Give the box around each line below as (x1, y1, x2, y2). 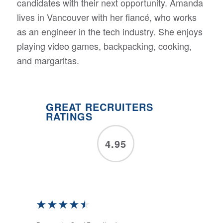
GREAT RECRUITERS (45, 100, 153, 114)
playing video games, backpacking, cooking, (16, 39, 192, 52)
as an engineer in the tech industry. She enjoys (16, 24, 203, 38)
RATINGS (45, 109, 93, 124)
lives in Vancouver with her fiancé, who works (16, 10, 197, 23)
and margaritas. (16, 53, 79, 67)
